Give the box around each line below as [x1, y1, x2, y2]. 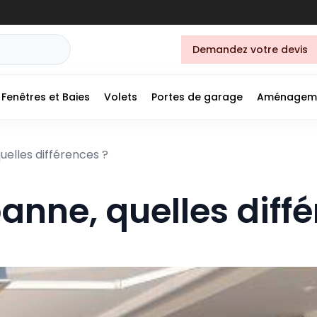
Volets [104, 89, 137, 104]
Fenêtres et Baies [1, 89, 90, 104]
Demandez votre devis [192, 42, 308, 57]
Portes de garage [151, 89, 243, 104]
